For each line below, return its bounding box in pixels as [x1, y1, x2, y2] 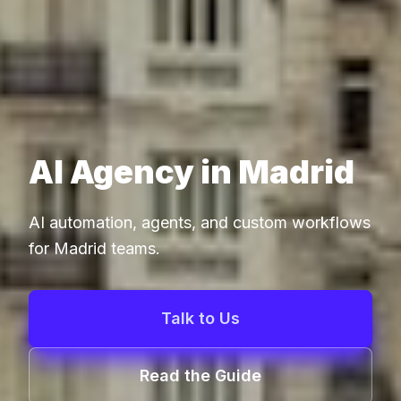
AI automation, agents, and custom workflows [29, 213, 371, 233]
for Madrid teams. [29, 239, 160, 259]
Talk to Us [161, 309, 240, 328]
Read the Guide [140, 366, 261, 386]
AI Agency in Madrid [29, 152, 354, 192]
